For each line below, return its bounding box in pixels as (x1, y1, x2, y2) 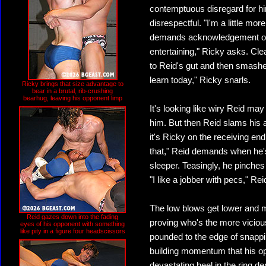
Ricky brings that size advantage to (21, 80, 123, 87)
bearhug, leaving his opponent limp (23, 94, 122, 102)
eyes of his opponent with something (20, 220, 125, 227)
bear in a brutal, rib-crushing (32, 87, 113, 94)
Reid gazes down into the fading (27, 213, 118, 220)
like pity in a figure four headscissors (20, 227, 125, 235)
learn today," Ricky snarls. (150, 75, 251, 85)
